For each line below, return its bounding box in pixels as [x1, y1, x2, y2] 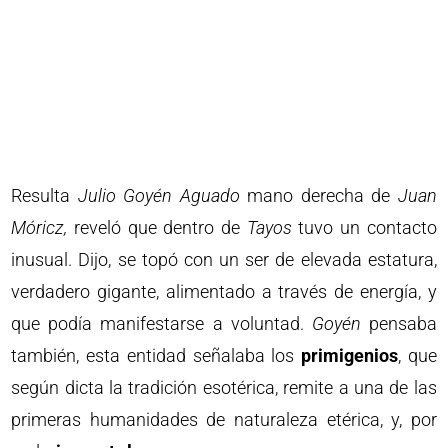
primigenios [301, 344, 399, 366]
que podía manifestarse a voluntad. [11, 312, 312, 334]
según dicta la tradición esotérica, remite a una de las [11, 376, 437, 398]
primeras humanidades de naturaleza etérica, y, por [11, 408, 437, 430]
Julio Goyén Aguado [77, 184, 240, 206]
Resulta [11, 184, 78, 206]
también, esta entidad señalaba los [11, 344, 302, 366]
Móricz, [11, 216, 68, 238]
